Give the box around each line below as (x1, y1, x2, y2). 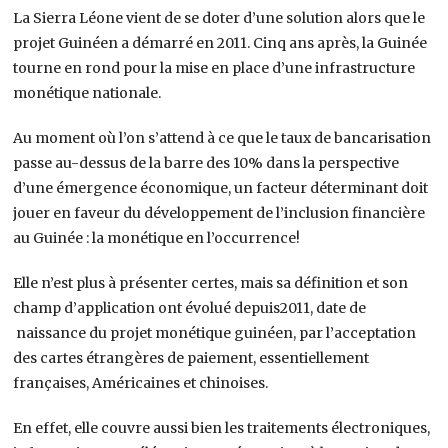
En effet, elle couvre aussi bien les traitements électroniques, (13, 418, 431, 437)
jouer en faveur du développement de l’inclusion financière (13, 203, 426, 222)
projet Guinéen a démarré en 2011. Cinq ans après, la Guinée (13, 33, 428, 52)
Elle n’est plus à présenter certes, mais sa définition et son (13, 273, 409, 292)
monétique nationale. (13, 83, 162, 102)
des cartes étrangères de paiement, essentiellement (13, 348, 370, 367)
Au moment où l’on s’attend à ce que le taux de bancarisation (13, 128, 432, 147)
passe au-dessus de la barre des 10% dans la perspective (13, 153, 400, 172)
